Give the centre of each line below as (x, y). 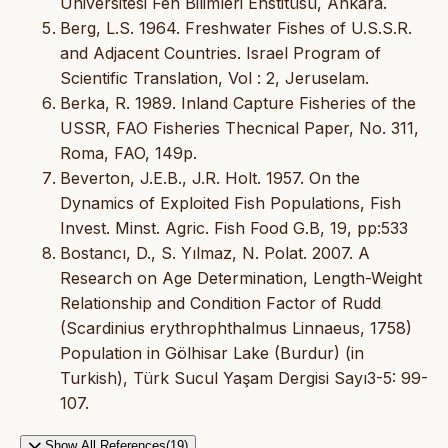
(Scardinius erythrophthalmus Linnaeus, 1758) (236, 328)
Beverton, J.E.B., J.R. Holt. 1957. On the (210, 178)
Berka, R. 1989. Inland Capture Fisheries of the (238, 103)
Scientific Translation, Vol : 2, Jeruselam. (214, 78)
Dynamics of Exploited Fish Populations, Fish (230, 203)
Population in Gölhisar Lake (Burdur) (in (212, 353)
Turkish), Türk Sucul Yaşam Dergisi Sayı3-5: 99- (244, 378)
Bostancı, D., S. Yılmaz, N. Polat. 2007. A (215, 253)
